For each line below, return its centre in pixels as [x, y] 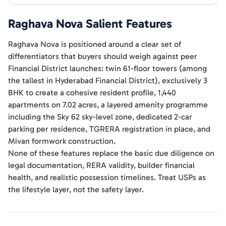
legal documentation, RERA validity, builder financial [101, 165]
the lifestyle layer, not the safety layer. [76, 189]
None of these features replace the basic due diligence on [111, 153]
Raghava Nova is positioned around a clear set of [95, 44]
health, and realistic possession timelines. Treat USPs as [107, 177]
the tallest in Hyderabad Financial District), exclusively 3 [108, 80]
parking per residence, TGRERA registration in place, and [109, 129]
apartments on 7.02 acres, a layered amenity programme [108, 105]
